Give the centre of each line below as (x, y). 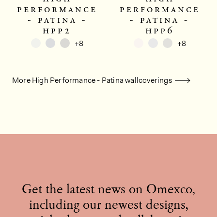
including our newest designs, (108, 206)
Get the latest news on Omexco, (108, 191)
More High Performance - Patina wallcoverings (92, 80)
